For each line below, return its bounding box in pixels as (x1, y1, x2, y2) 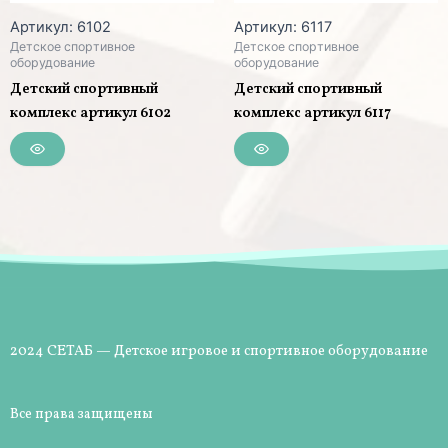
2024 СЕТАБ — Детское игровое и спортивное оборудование (10, 341, 428, 362)
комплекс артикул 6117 (234, 102, 391, 123)
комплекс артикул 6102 (10, 102, 171, 123)
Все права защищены (10, 405, 153, 425)
